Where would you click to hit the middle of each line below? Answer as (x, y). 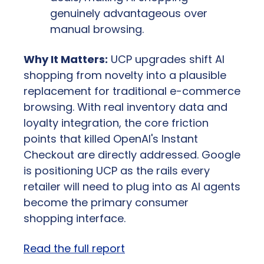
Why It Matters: (66, 60)
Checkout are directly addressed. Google (132, 155)
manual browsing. (97, 29)
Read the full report (74, 249)
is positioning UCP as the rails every (117, 171)
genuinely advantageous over (129, 14)
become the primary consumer (106, 203)
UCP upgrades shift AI (166, 60)
